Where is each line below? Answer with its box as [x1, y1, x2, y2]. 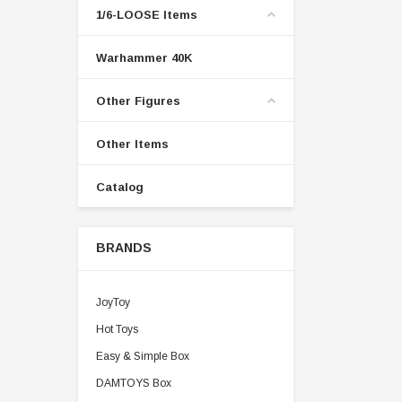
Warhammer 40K [96, 51, 193, 65]
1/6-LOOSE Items [96, 8, 197, 22]
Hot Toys [96, 323, 138, 336]
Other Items [96, 137, 169, 151]
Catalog [96, 180, 144, 194]
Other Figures [96, 94, 180, 108]
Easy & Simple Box [96, 350, 189, 363]
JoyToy [96, 296, 130, 309]
